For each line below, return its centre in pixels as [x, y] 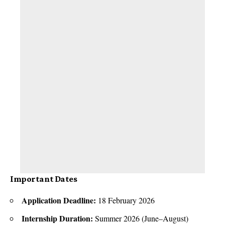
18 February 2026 [125, 200]
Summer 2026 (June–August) [141, 218]
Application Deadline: [59, 200]
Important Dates [44, 179]
